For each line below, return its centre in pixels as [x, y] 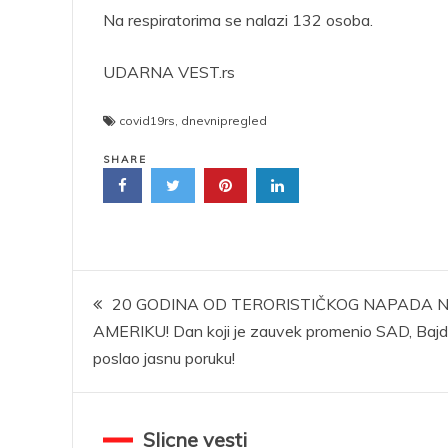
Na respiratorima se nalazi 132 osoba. [238, 20]
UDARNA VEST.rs [169, 72]
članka [120, 351]
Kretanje [134, 297]
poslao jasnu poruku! [164, 358]
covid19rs [147, 120]
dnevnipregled [224, 120]
